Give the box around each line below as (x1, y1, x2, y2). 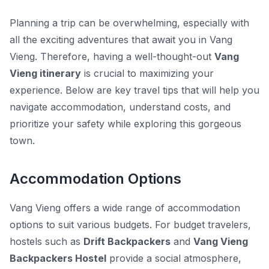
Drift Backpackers (83, 235, 171, 248)
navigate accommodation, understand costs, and (10, 101, 231, 113)
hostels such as (10, 235, 83, 248)
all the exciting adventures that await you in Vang (10, 34, 232, 46)
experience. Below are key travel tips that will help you (10, 84, 259, 97)
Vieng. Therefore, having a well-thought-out (10, 50, 214, 63)
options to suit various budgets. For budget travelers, (10, 219, 251, 231)
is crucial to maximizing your (81, 67, 214, 80)
